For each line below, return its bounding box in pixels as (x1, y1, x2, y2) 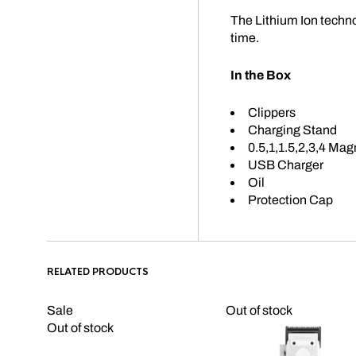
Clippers (248, 106, 296, 119)
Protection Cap (248, 193, 333, 207)
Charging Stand (248, 123, 337, 137)
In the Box (230, 68, 291, 82)
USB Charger (248, 158, 323, 172)
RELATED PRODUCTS (47, 265, 149, 278)
